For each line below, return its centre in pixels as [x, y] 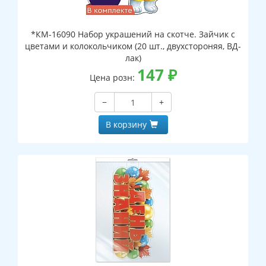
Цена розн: [113, 78]
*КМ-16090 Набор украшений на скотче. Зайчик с [133, 34]
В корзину [126, 125]
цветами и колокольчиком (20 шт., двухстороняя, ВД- [133, 46]
